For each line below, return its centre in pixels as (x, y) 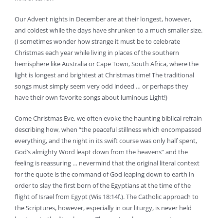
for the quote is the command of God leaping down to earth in (104, 174)
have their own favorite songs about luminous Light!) (91, 98)
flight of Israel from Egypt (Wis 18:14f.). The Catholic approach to (107, 197)
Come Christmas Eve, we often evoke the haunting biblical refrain (108, 118)
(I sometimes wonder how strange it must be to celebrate (97, 42)
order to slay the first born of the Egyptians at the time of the (103, 186)
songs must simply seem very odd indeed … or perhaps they (101, 86)
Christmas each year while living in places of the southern (97, 53)
